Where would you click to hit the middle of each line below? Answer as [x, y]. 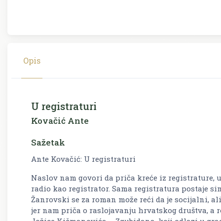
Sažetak [48, 142]
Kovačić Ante [60, 120]
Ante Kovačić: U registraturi [83, 159]
